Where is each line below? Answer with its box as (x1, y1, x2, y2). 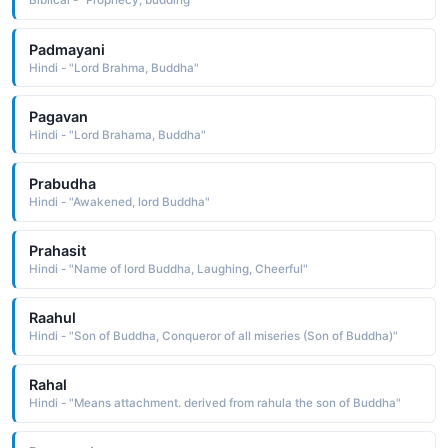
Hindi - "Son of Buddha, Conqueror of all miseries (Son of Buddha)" (28, 329, 398, 344)
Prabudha (28, 174, 96, 192)
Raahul (28, 309, 76, 327)
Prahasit (28, 242, 86, 260)
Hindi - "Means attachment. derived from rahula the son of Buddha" (28, 396, 401, 411)
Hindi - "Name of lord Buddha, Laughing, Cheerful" (28, 262, 308, 277)
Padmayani (28, 40, 105, 58)
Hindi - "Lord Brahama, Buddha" (28, 127, 206, 142)
